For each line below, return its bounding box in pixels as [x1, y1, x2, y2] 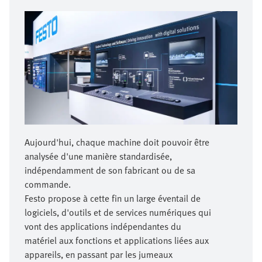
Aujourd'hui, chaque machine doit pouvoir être [25, 135, 209, 150]
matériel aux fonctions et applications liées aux [25, 233, 209, 248]
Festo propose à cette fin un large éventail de [25, 191, 201, 206]
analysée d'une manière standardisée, [25, 149, 172, 164]
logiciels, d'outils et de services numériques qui [25, 205, 211, 220]
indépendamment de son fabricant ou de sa [25, 163, 195, 178]
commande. [25, 177, 71, 192]
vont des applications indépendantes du [25, 219, 181, 234]
